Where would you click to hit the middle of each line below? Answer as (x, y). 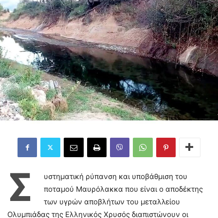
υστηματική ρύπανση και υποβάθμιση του (116, 176)
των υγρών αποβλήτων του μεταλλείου (112, 201)
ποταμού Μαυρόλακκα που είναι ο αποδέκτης (123, 189)
